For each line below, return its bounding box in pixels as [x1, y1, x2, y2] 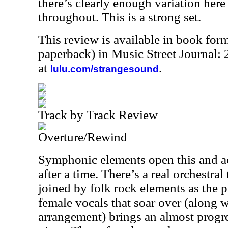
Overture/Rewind [38, 130, 127, 144]
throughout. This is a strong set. [38, 10, 201, 24]
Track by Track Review [38, 108, 158, 122]
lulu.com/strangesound [50, 64, 159, 74]
